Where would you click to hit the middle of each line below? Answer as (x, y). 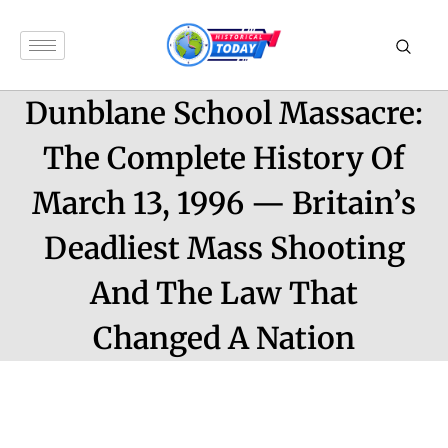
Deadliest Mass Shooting (224, 248)
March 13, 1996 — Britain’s (224, 203)
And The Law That (224, 293)
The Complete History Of (224, 158)
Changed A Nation (224, 338)
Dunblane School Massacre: (224, 113)
